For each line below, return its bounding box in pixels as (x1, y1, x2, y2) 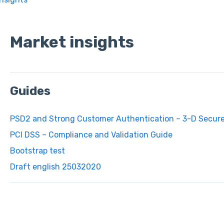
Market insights (9, 32, 134, 51)
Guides (9, 83, 50, 98)
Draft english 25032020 (9, 162, 101, 172)
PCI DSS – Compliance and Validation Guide (9, 130, 172, 140)
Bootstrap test (9, 146, 65, 156)
